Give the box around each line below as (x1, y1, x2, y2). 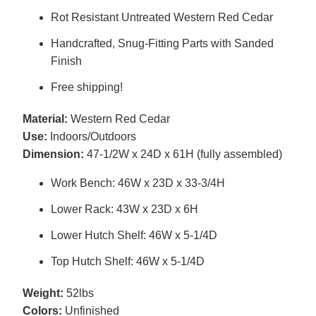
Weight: (22, 287, 63, 300)
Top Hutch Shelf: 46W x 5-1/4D (50, 255, 205, 268)
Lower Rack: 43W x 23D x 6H (50, 203, 198, 216)
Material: (22, 113, 68, 126)
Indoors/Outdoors (47, 130, 136, 143)
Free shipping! (50, 81, 123, 94)
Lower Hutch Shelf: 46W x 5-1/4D (50, 229, 217, 242)
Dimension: (22, 148, 84, 161)
